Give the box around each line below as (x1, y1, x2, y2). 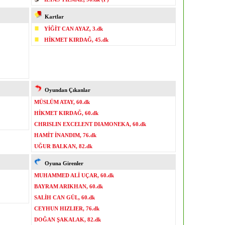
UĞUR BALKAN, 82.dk (34, 143, 92, 149)
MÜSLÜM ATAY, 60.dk (34, 99, 90, 105)
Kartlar (42, 14, 64, 20)
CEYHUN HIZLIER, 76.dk (34, 205, 99, 211)
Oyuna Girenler (42, 160, 83, 166)
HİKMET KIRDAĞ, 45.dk (44, 37, 108, 43)
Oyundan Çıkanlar (42, 87, 90, 93)
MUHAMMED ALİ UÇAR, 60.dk (34, 172, 114, 178)
